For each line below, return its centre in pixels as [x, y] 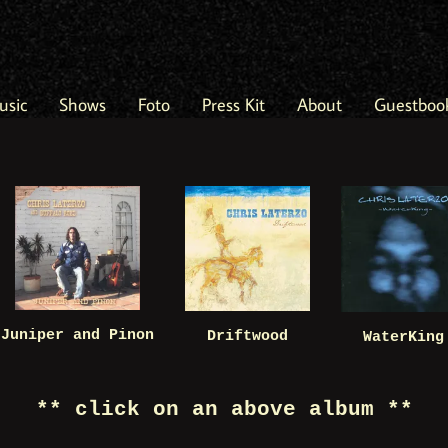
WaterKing [403, 337]
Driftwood [247, 336]
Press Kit [233, 105]
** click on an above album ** [224, 410]
